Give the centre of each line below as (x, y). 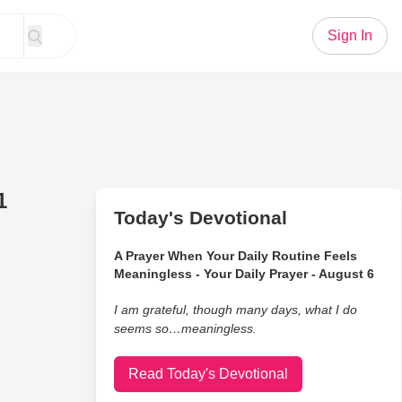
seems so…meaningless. (185, 328)
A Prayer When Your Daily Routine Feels (235, 256)
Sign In (350, 35)
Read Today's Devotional (208, 374)
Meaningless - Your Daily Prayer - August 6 (244, 274)
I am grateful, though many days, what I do (235, 310)
